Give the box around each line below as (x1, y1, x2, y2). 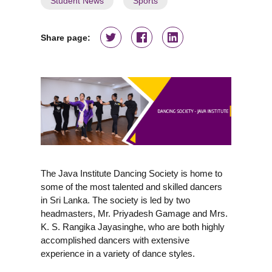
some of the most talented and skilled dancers (41, 181, 223, 192)
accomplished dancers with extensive (41, 234, 190, 245)
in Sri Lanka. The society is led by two (41, 194, 191, 205)
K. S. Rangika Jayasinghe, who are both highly (41, 221, 225, 232)
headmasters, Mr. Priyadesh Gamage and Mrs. (41, 208, 228, 219)
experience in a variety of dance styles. (41, 248, 195, 259)
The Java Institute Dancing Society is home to (41, 168, 223, 178)
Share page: (41, 32, 91, 42)
